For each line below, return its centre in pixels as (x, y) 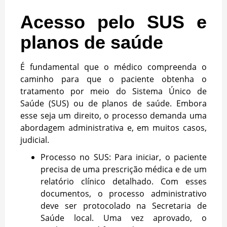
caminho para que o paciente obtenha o (113, 79)
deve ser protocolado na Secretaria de (124, 206)
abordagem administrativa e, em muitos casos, (113, 128)
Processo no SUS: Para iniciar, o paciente (124, 157)
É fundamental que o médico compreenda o (113, 67)
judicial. (35, 140)
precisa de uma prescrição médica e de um (124, 169)
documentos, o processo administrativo (124, 194)
